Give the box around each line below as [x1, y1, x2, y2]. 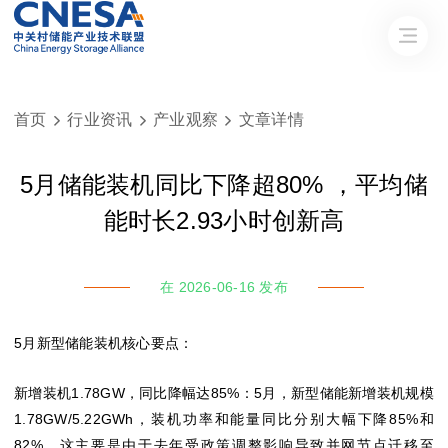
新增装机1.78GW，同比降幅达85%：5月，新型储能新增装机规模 [14, 385, 434, 401]
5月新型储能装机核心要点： [14, 335, 194, 351]
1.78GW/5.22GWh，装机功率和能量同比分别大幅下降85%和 [14, 411, 434, 427]
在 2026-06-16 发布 [160, 279, 288, 295]
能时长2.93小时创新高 [103, 207, 345, 234]
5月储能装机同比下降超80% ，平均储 [20, 171, 428, 198]
